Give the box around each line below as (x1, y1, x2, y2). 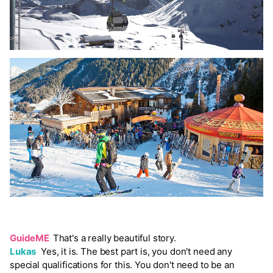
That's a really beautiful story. (52, 232, 176, 244)
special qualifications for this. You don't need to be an (10, 259, 235, 271)
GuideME (10, 232, 53, 244)
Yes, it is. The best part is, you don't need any (36, 246, 232, 258)
